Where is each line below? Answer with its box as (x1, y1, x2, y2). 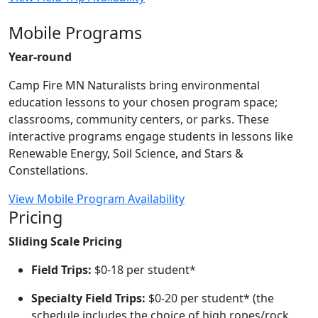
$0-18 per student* (92, 262, 196, 278)
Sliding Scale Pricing (9, 234, 122, 249)
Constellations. (9, 163, 91, 178)
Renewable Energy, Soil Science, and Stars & (9, 146, 243, 161)
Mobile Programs (9, 21, 142, 44)
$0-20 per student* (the (146, 290, 274, 306)
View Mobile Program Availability (9, 191, 185, 207)
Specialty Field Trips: (31, 290, 146, 306)
